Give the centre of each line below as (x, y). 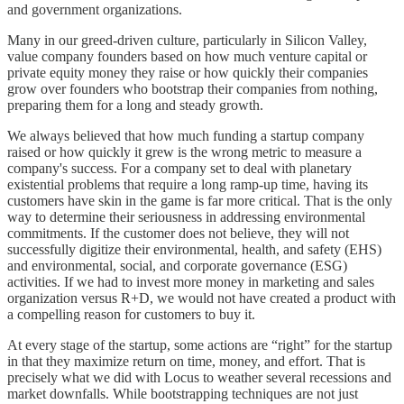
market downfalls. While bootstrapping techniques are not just (183, 393)
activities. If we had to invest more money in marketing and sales (191, 281)
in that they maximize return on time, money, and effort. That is (186, 361)
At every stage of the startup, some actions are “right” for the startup (200, 344)
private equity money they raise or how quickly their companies (188, 72)
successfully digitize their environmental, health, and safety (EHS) (194, 249)
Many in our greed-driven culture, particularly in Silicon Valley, (187, 40)
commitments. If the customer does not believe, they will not (178, 233)
